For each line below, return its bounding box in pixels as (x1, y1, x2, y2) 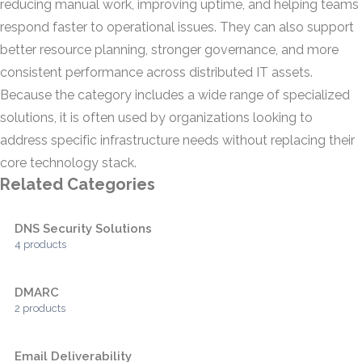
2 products (15, 302, 65, 314)
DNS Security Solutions (15, 221, 152, 236)
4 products (15, 238, 66, 250)
